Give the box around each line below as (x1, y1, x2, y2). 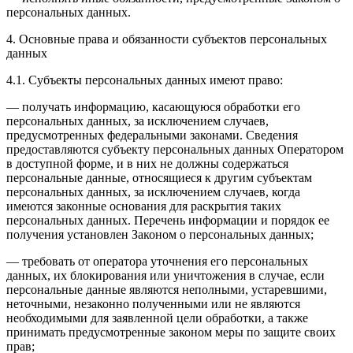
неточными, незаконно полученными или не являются (6, 296, 300, 310)
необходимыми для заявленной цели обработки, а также (6, 310, 308, 325)
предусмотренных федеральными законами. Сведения (6, 128, 298, 142)
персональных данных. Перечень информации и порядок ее (6, 213, 329, 227)
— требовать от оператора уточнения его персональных (6, 254, 308, 268)
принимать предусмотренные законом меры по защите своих (6, 325, 336, 339)
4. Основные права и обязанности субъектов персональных (6, 32, 327, 46)
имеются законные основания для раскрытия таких (6, 199, 281, 213)
